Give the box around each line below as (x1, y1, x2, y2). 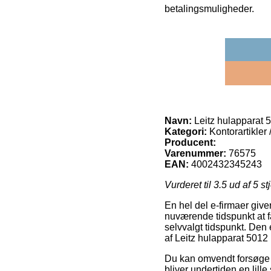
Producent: (165, 137, 216, 148)
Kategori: (165, 126, 207, 137)
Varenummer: (165, 148, 226, 158)
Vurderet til (165, 179, 214, 190)
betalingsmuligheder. (165, 3, 254, 14)
